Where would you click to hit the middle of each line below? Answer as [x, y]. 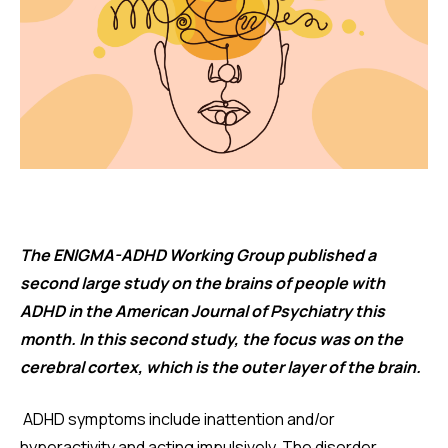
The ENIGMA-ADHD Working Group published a [198, 255]
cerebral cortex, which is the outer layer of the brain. [220, 367]
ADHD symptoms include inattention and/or [179, 419]
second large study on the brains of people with [202, 283]
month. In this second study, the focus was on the [211, 339]
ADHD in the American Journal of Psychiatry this [202, 311]
